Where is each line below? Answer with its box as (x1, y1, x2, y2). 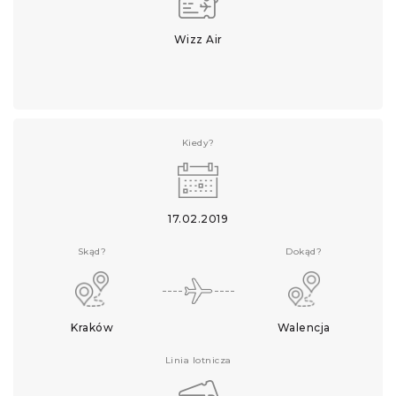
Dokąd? (286, 246, 323, 257)
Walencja (277, 321, 331, 334)
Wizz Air (173, 33, 223, 46)
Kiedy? (181, 137, 215, 148)
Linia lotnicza (164, 354, 232, 366)
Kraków (71, 321, 114, 334)
